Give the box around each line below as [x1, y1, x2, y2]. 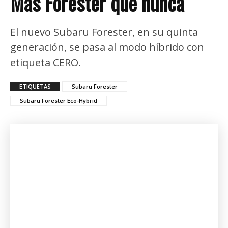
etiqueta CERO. [10, 55, 81, 69]
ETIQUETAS [19, 82, 51, 90]
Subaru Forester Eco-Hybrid [20, 96, 97, 104]
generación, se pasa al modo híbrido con [10, 40, 204, 54]
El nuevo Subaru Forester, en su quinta [10, 24, 198, 39]
